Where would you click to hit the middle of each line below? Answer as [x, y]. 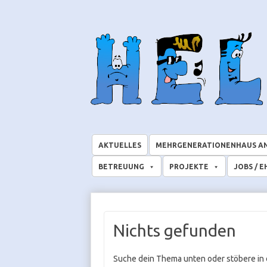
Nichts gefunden [174, 230]
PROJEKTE [189, 167]
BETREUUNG [121, 167]
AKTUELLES [120, 145]
